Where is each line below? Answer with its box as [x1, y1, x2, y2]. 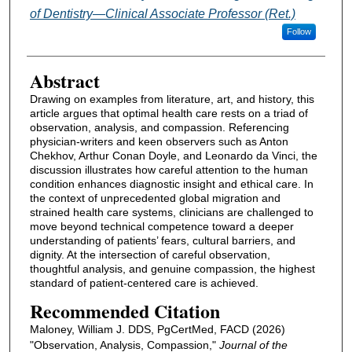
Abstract [29, 66, 100, 94]
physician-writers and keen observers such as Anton [29, 134, 288, 148]
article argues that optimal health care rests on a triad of [29, 106, 308, 119]
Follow [286, 26, 311, 36]
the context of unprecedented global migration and [29, 191, 280, 204]
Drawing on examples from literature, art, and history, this [29, 92, 314, 105]
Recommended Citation [29, 297, 220, 325]
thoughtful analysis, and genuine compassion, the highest [29, 262, 315, 275]
